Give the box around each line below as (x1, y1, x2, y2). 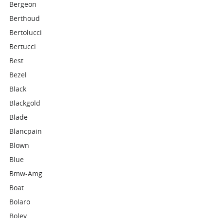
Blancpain (9, 127, 42, 136)
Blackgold (9, 98, 41, 108)
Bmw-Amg (9, 169, 43, 178)
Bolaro (9, 197, 31, 206)
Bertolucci (9, 28, 42, 37)
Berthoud (9, 14, 40, 23)
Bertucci (9, 42, 36, 51)
